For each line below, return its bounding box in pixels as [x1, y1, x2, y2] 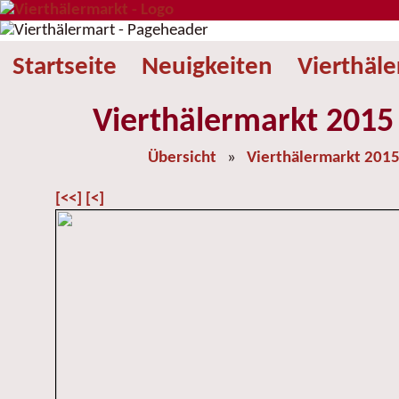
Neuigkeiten [142, 54, 273, 80]
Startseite [12, 54, 117, 80]
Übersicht [148, 150, 216, 167]
